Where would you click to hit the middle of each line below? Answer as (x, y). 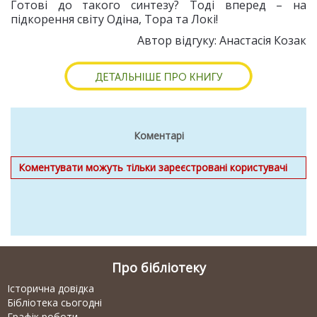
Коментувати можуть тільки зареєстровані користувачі (153, 167)
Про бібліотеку (158, 267)
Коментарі (158, 136)
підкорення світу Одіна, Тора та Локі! (114, 19)
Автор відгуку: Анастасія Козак (222, 40)
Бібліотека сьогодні (54, 302)
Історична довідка (51, 288)
